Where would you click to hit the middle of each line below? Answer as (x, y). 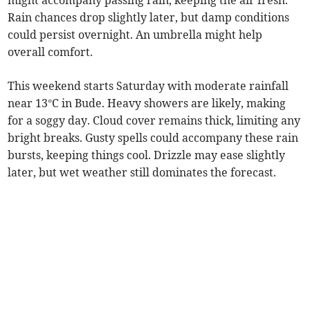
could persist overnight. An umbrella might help (135, 35)
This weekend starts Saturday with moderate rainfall (148, 86)
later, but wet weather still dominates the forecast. (142, 173)
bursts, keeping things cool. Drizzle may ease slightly (147, 155)
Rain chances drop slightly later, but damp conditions (149, 18)
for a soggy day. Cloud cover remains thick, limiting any (154, 121)
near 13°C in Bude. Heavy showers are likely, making (147, 103)
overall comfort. (51, 52)
